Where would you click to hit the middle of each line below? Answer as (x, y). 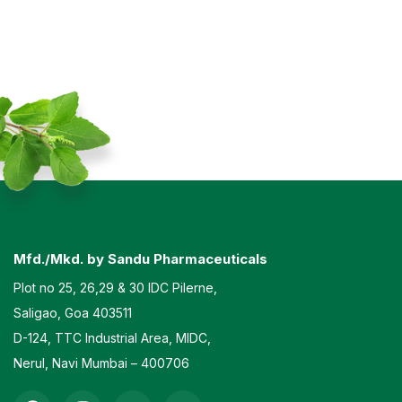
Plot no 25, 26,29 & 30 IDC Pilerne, (115, 288)
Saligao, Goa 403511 (73, 313)
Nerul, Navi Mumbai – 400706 (101, 363)
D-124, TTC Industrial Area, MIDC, (112, 338)
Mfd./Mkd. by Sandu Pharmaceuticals (140, 259)
